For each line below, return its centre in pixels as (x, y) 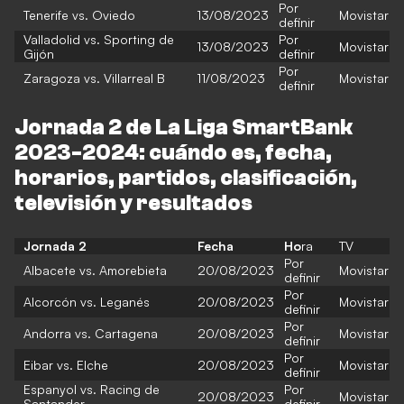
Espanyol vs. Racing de (92, 389)
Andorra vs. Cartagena (91, 333)
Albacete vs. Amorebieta (95, 270)
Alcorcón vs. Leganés (87, 302)
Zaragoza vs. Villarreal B (94, 78)
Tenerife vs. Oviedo (79, 15)
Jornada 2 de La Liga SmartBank (184, 128)
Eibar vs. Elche (66, 365)
